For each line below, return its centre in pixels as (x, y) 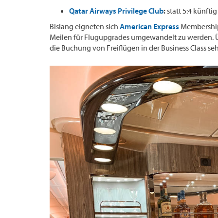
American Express (149, 26)
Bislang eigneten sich (85, 26)
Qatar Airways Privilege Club (116, 10)
